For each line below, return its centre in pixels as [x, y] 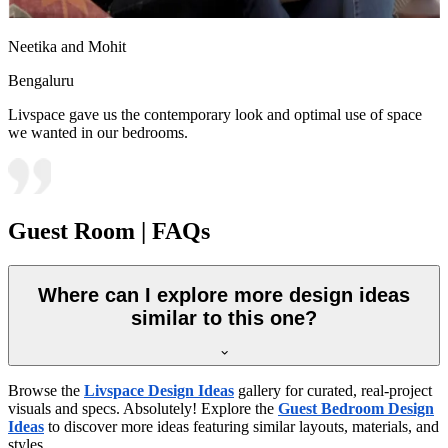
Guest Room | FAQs [109, 230]
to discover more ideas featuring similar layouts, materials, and [243, 426]
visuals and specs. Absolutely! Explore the [143, 408]
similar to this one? [224, 318]
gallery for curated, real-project [333, 390]
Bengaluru [41, 80]
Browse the [46, 390]
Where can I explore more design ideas [224, 295]
